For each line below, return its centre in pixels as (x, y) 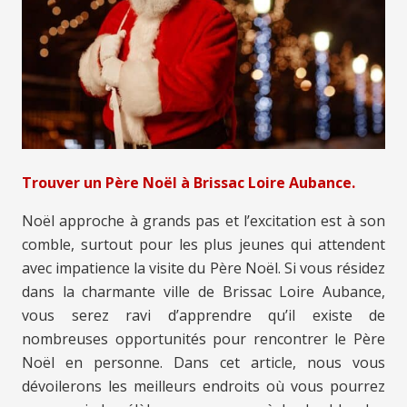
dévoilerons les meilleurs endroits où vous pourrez (203, 387)
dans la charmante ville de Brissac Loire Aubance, (203, 292)
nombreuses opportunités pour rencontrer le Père (203, 339)
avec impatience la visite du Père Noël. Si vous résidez (203, 268)
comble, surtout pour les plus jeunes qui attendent (203, 245)
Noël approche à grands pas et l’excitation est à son (203, 221)
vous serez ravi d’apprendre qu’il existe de (203, 316)
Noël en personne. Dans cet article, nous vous (203, 363)
